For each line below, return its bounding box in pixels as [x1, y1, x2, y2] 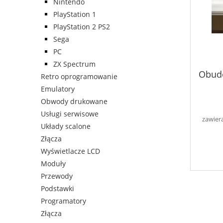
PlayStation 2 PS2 [53, 22, 110, 32]
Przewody [41, 171, 73, 181]
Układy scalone [41, 121, 91, 131]
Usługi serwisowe [41, 109, 99, 119]
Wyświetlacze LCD [41, 146, 100, 156]
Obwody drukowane [41, 97, 108, 107]
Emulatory [41, 84, 75, 94]
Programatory [41, 196, 86, 206]
